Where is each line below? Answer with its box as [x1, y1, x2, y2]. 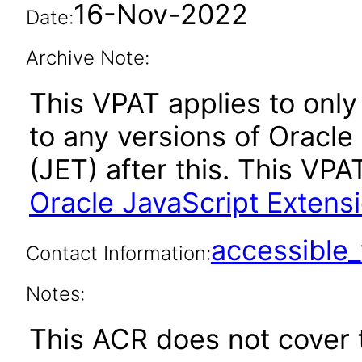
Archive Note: [25, 46, 149, 69]
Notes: [25, 282, 85, 305]
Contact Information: [25, 242, 211, 265]
